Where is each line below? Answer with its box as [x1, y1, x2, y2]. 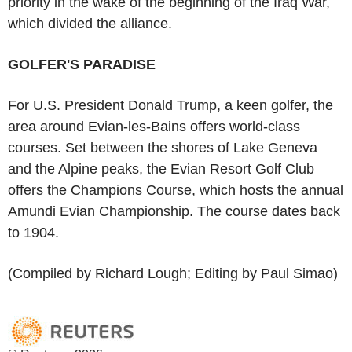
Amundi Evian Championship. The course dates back [8, 203, 340, 219]
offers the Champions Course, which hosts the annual [8, 181, 343, 198]
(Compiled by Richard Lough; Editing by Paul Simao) [8, 265, 338, 281]
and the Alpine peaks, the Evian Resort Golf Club [8, 160, 314, 177]
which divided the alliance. [8, 15, 172, 31]
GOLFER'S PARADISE [8, 56, 159, 72]
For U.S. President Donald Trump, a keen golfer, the [8, 97, 333, 113]
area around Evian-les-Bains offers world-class [8, 118, 300, 134]
